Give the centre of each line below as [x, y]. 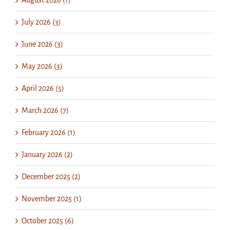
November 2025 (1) [52, 198]
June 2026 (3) [42, 44]
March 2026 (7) [45, 110]
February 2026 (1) [49, 132]
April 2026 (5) [43, 88]
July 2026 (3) [41, 22]
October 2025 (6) [48, 221]
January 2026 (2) [47, 154]
